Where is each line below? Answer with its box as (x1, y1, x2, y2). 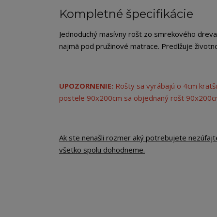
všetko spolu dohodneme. (59, 145, 145, 155)
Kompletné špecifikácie (59, 7, 193, 21)
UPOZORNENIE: (59, 81, 113, 91)
